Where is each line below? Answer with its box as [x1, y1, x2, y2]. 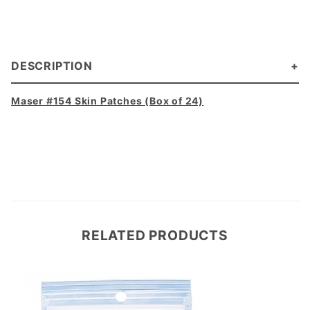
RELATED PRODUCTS [82, 226, 228, 244]
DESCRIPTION [11, 58, 93, 73]
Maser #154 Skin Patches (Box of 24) [11, 94, 203, 107]
